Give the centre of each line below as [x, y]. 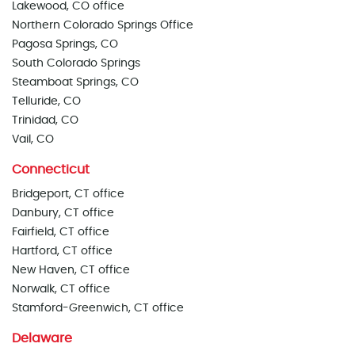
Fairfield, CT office [61, 232]
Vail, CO [33, 139]
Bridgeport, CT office [68, 194]
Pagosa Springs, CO [65, 44]
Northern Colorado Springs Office [103, 25]
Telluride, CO [46, 101]
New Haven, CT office [71, 270]
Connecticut [51, 170]
